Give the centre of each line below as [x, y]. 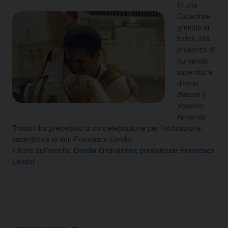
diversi [188, 83]
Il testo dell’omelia [41, 150]
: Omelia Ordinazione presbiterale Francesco [142, 150]
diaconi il [191, 94]
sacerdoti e [195, 72]
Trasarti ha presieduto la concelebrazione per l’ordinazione [107, 127]
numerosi [192, 60]
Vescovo [191, 105]
